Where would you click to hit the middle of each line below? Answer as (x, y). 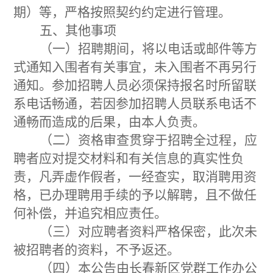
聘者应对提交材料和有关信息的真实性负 (129, 158)
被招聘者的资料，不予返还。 (97, 250)
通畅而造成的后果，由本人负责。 (110, 122)
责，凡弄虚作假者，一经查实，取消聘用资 (135, 176)
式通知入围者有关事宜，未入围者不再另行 (135, 67)
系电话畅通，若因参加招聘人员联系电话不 (135, 103)
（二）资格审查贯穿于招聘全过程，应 (149, 140)
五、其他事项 (78, 30)
